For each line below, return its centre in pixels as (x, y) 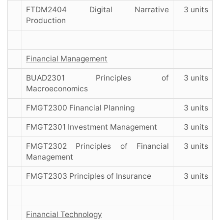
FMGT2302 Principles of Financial (97, 146)
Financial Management (67, 59)
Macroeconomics (57, 89)
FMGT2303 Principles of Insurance (89, 176)
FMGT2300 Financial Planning (80, 108)
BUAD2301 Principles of (97, 78)
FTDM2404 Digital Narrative (97, 10)
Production (47, 21)
